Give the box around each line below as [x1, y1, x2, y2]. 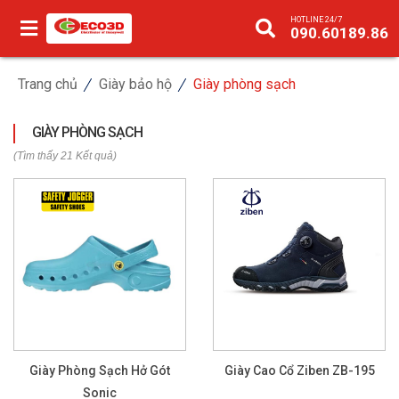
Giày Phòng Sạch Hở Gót [29, 363, 170, 378]
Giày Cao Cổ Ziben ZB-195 [224, 363, 375, 378]
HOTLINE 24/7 [290, 14, 342, 24]
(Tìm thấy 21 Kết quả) [13, 150, 117, 162]
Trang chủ [18, 76, 77, 93]
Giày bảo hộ [99, 76, 172, 93]
